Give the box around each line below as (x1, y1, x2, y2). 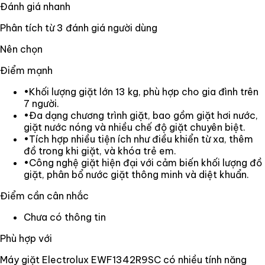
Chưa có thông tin (24, 211, 106, 223)
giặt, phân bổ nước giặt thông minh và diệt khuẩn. (24, 168, 249, 180)
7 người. (24, 97, 59, 109)
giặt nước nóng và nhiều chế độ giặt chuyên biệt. (24, 121, 245, 133)
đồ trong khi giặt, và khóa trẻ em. (24, 144, 176, 157)
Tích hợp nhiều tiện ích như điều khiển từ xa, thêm (29, 132, 253, 145)
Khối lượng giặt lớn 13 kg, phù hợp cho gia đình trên (29, 85, 258, 98)
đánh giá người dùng (63, 21, 157, 34)
